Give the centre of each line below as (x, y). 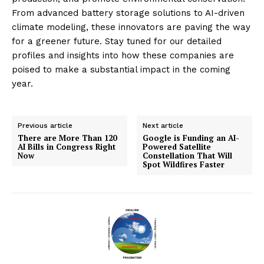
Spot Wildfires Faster (184, 164)
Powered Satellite (177, 146)
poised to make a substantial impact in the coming (121, 69)
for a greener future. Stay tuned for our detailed (117, 41)
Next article (163, 125)
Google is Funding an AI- (191, 138)
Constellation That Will (188, 155)
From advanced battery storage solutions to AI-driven (128, 13)
